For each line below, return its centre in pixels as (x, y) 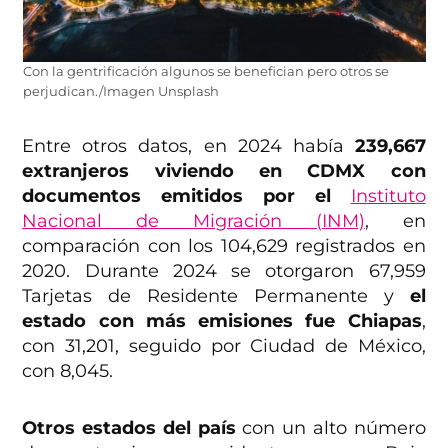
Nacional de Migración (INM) (193, 220)
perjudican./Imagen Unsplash (120, 91)
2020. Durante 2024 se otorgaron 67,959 (224, 270)
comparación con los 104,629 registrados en (224, 245)
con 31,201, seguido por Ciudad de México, (224, 345)
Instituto (388, 195)
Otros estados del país (129, 427)
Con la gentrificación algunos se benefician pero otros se (205, 71)
